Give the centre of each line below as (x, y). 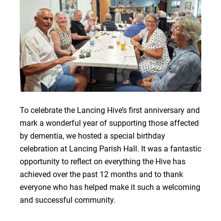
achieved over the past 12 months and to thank (101, 175)
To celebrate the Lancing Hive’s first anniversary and (110, 110)
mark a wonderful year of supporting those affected (109, 123)
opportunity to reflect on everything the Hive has (103, 162)
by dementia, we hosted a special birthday (92, 136)
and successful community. (68, 200)
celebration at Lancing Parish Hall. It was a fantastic (110, 149)
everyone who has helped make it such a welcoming (110, 187)
